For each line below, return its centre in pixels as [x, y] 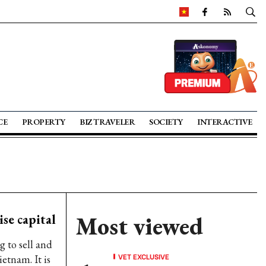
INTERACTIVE [225, 122]
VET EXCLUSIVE [144, 256]
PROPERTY [43, 122]
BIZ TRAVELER [107, 122]
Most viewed [139, 226]
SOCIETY [166, 122]
